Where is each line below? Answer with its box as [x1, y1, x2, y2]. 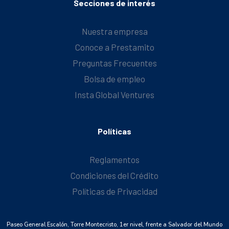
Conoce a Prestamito [75, 41, 154, 52]
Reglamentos [89, 154, 140, 165]
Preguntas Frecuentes [72, 57, 157, 68]
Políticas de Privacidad [72, 186, 157, 196]
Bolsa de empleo [84, 73, 145, 84]
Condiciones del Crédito [71, 170, 158, 180]
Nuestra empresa [81, 26, 148, 36]
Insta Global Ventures [75, 89, 154, 100]
